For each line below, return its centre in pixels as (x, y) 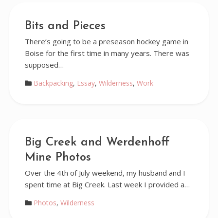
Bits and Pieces (65, 26)
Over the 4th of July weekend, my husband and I (105, 173)
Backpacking (53, 83)
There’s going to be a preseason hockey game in (106, 41)
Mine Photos (58, 158)
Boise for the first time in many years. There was (107, 53)
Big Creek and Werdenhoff (97, 143)
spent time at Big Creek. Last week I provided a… (107, 184)
